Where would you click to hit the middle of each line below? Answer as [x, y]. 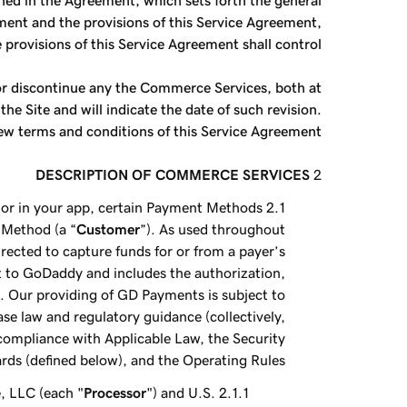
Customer [109, 229]
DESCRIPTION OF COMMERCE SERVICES [173, 174]
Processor [115, 392]
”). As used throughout [213, 229]
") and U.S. [181, 392]
